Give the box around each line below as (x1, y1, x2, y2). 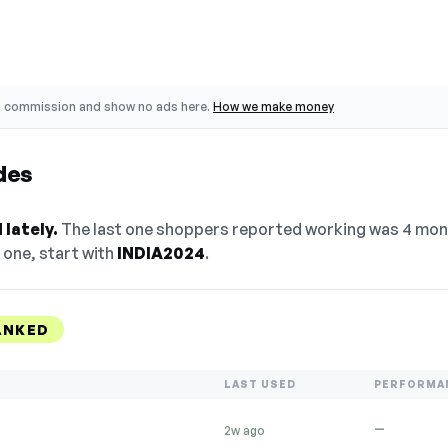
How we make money (213, 99, 334, 114)
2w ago (224, 423, 265, 438)
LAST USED (224, 378, 296, 390)
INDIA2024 (117, 243, 205, 263)
